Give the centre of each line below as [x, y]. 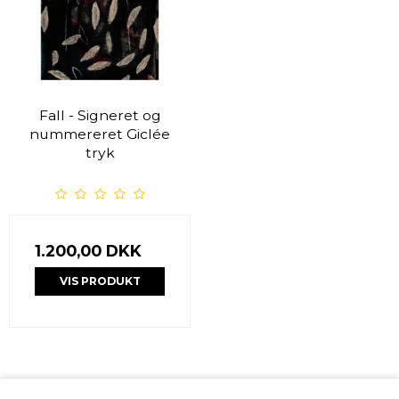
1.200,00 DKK [88, 251]
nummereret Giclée [100, 134]
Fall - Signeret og [100, 116]
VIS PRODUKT [100, 281]
